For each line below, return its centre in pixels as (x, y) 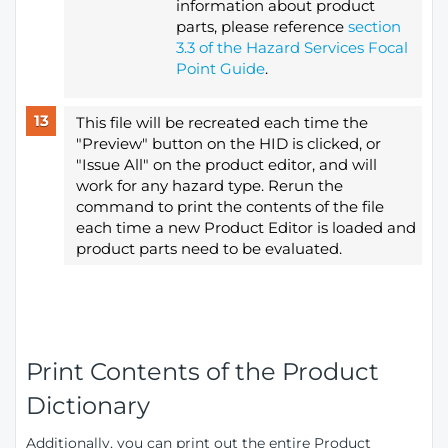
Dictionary (91, 405)
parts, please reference (261, 26)
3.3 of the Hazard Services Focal (291, 47)
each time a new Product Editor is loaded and (245, 227)
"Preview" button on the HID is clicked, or (228, 143)
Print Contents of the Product (202, 371)
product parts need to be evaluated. (210, 248)
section (374, 26)
